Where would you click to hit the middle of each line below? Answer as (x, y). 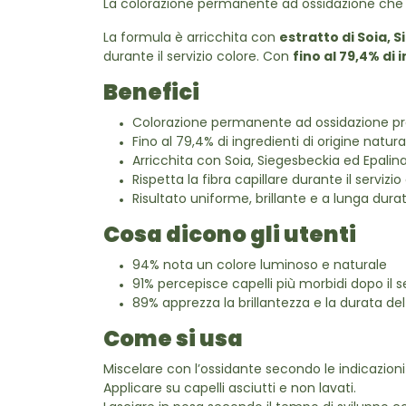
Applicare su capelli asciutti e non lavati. (230, 389)
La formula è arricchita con (191, 39)
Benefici (151, 94)
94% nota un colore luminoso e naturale (260, 266)
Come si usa (173, 341)
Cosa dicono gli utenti (230, 237)
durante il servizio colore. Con (198, 58)
